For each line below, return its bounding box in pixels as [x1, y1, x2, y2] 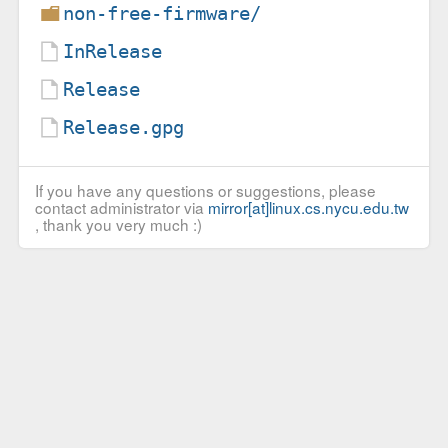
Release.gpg [63, 115, 185, 139]
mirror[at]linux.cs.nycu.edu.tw [207, 196, 409, 219]
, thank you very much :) [34, 213, 202, 236]
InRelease [63, 39, 163, 63]
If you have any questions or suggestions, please [34, 179, 376, 202]
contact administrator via [34, 196, 208, 219]
